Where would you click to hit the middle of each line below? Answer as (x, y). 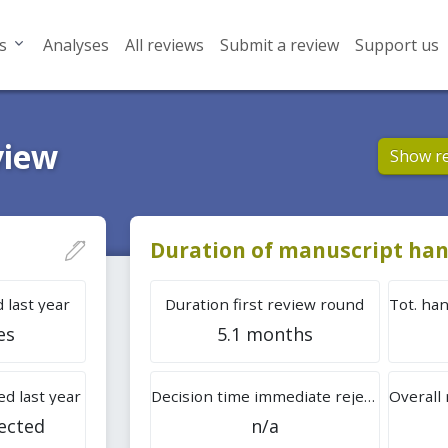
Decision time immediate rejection (369, 395)
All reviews (164, 45)
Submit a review (279, 45)
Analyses (75, 45)
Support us (396, 45)
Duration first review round (265, 303)
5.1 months (264, 333)
